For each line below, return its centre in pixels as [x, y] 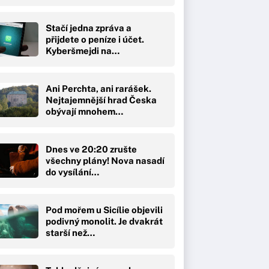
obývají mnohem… [84, 111]
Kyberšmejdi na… [83, 50]
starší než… [70, 232]
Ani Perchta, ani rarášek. [98, 88]
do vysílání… [72, 172]
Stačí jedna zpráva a [89, 28]
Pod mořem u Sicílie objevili [104, 210]
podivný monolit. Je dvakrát [104, 221]
